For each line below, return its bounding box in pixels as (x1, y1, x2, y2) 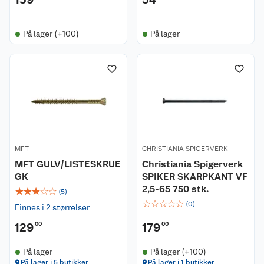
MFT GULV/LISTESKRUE (15, 159, 121, 170)
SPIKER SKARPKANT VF (142, 171, 247, 182)
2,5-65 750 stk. (142, 183, 209, 194)
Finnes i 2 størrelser (15, 203, 90, 212)
